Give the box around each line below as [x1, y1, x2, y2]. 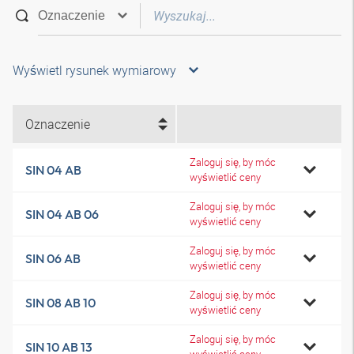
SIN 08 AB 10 [25, 295, 96, 311]
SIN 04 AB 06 [25, 206, 99, 222]
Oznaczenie [25, 115, 90, 133]
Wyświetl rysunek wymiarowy [13, 62, 176, 79]
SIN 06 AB [25, 250, 81, 266]
